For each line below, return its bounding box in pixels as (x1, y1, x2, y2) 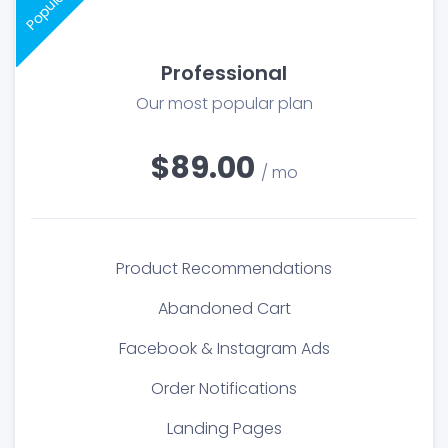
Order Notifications (151, 377, 297, 400)
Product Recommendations (116, 257, 332, 280)
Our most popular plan (135, 92, 313, 115)
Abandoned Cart (157, 297, 291, 320)
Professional (161, 59, 287, 87)
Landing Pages (166, 417, 282, 440)
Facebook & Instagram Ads (118, 337, 330, 360)
